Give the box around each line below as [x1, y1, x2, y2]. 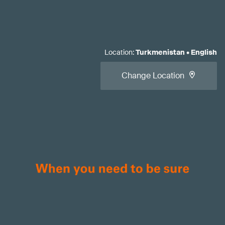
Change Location [122, 70, 184, 81]
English [191, 48, 217, 57]
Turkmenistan [136, 48, 185, 57]
